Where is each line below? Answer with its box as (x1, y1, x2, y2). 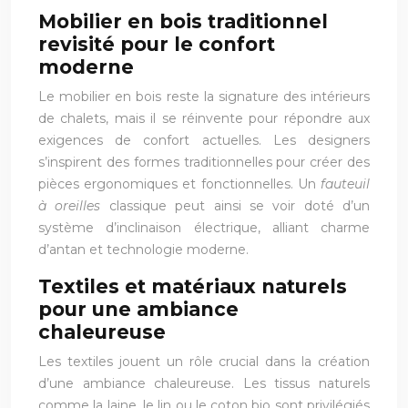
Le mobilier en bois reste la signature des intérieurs (38, 87, 370, 105)
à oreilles (38, 197, 109, 214)
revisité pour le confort (38, 32, 275, 56)
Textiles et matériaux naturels (38, 274, 347, 298)
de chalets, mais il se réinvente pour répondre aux (38, 109, 370, 127)
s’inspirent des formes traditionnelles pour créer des (38, 153, 370, 170)
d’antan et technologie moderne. (38, 240, 249, 258)
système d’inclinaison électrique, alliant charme (38, 219, 370, 236)
